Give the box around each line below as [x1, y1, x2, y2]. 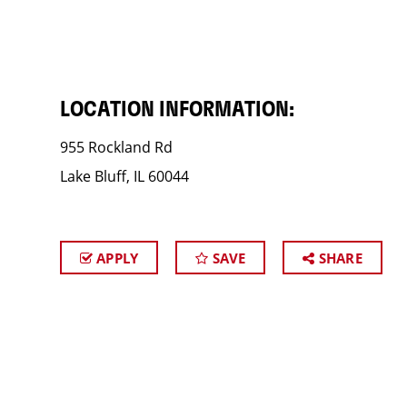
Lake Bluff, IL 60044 [59, 166, 189, 186]
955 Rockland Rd [59, 137, 173, 157]
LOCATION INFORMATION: [59, 99, 294, 121]
